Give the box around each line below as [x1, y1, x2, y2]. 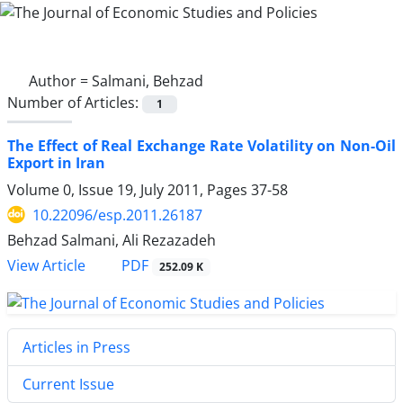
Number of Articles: [7, 92, 142, 112]
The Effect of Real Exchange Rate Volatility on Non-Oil [7, 135, 396, 156]
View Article [7, 255, 85, 275]
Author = [29, 70, 92, 91]
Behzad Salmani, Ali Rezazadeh [7, 229, 216, 250]
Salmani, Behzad [92, 70, 203, 91]
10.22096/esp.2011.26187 [32, 204, 202, 225]
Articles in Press [22, 336, 130, 357]
